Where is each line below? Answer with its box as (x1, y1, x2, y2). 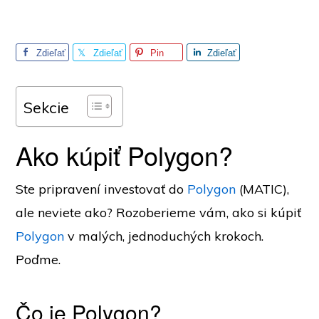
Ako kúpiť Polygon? (16, 137, 234, 173)
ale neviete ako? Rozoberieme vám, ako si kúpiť (16, 204, 302, 221)
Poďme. (16, 251, 61, 268)
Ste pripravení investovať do (16, 181, 188, 197)
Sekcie (23, 97, 70, 117)
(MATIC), (236, 181, 290, 197)
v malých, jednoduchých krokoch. (64, 228, 264, 244)
